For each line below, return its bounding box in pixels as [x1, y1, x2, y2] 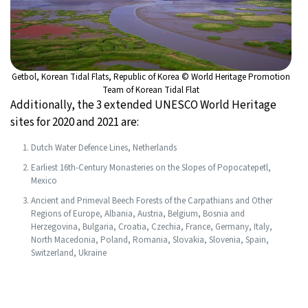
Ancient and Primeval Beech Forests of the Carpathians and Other [31, 194, 272, 207]
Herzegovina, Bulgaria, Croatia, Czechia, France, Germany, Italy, [31, 220, 272, 233]
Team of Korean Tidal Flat [102, 83, 200, 96]
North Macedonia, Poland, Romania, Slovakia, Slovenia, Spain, [31, 233, 269, 246]
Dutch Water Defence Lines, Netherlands [31, 141, 177, 154]
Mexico [31, 174, 57, 187]
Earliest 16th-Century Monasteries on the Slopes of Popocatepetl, [31, 161, 271, 174]
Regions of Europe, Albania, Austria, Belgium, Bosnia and [31, 207, 245, 220]
